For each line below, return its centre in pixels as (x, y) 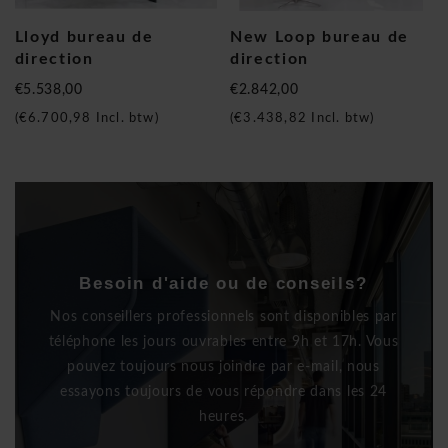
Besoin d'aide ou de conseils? (223, 283)
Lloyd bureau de (84, 36)
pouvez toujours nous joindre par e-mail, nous (223, 366)
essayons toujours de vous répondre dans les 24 (223, 391)
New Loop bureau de (320, 36)
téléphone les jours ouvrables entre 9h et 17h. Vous (223, 341)
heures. (223, 416)
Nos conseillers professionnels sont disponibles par (223, 316)
